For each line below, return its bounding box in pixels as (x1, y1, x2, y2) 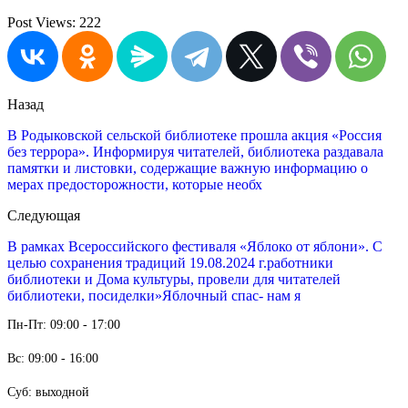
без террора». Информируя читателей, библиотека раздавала (7, 144, 383, 159)
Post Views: (7, 15, 76, 30)
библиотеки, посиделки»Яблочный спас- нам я (7, 288, 301, 303)
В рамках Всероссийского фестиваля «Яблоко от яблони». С (7, 239, 382, 254)
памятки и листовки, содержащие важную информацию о (7, 160, 368, 176)
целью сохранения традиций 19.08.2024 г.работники (7, 255, 333, 270)
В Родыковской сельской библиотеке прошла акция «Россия (7, 127, 382, 143)
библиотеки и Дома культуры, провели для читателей (7, 271, 341, 287)
